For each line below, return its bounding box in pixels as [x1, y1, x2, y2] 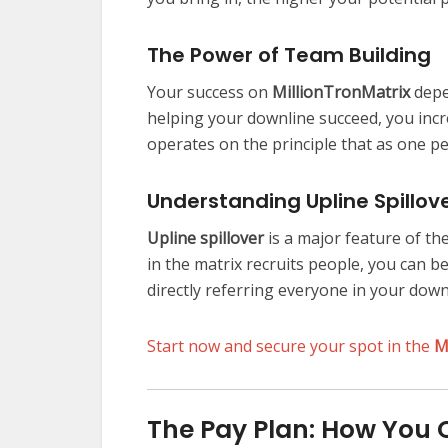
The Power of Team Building [147, 41, 431, 70]
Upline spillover [147, 227, 264, 250]
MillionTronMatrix [272, 81, 410, 104]
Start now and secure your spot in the [147, 335, 434, 358]
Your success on [147, 81, 272, 104]
